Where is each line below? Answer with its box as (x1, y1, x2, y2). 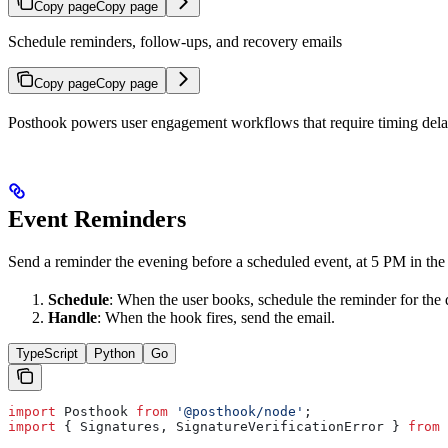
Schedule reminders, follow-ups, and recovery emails (8, 32, 342, 50)
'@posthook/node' (168, 403, 304, 419)
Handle (48, 308, 97, 326)
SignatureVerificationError (176, 418, 384, 434)
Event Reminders (8, 205, 186, 232)
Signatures (80, 418, 160, 434)
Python (94, 345, 135, 361)
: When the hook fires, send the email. (97, 308, 335, 326)
